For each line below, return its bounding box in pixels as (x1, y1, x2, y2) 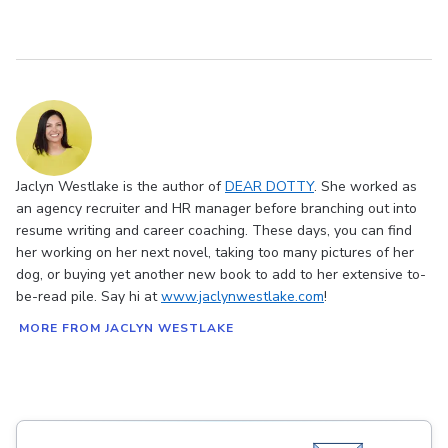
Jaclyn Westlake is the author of (16, 177, 225, 197)
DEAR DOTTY (225, 177, 314, 197)
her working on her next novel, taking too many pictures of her (16, 243, 414, 263)
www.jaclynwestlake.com (161, 287, 324, 307)
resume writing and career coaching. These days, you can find (16, 221, 412, 241)
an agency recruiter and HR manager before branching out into (16, 199, 417, 219)
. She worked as (314, 177, 417, 197)
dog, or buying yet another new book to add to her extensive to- (16, 265, 426, 285)
